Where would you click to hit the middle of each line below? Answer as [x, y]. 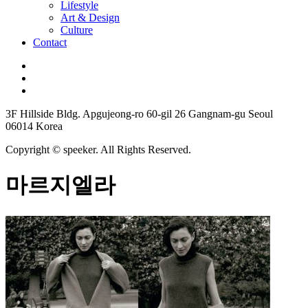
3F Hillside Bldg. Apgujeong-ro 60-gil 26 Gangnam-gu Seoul [139, 113]
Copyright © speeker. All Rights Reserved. [98, 149]
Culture [77, 30]
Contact [50, 42]
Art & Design [90, 17]
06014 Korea [34, 126]
